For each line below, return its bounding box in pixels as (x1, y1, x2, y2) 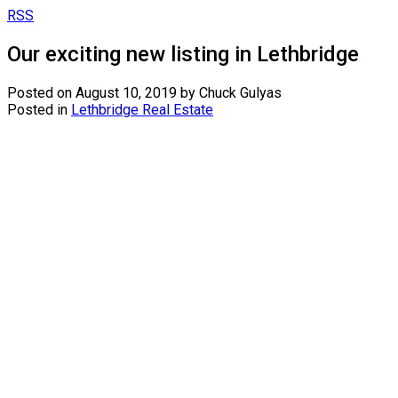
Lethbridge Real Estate (71, 100, 213, 118)
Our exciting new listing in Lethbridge (7, 41, 359, 67)
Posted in (7, 100, 68, 118)
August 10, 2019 (76, 84, 177, 101)
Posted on (7, 84, 76, 101)
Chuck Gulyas (199, 84, 282, 101)
